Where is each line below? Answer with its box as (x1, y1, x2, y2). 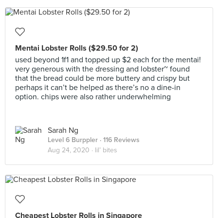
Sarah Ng (48, 126, 78, 135)
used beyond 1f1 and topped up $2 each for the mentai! (15, 55, 201, 65)
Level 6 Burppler (48, 136, 98, 144)
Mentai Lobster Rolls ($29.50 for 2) (15, 43, 138, 53)
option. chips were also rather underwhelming (15, 92, 171, 102)
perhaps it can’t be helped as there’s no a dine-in (15, 83, 181, 92)
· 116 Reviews (98, 136, 140, 144)
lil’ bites (95, 146, 117, 154)
